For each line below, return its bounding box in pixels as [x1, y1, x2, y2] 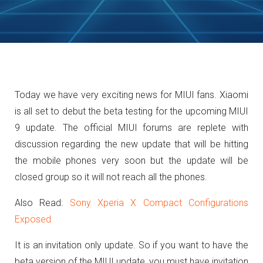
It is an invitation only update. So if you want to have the [15, 240, 248, 251]
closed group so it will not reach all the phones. [15, 171, 207, 183]
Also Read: [15, 197, 70, 208]
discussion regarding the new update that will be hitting [15, 139, 248, 150]
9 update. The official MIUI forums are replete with [15, 122, 248, 133]
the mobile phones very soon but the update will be [15, 155, 248, 166]
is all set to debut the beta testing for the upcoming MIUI [15, 106, 248, 117]
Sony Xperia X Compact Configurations [69, 197, 249, 208]
